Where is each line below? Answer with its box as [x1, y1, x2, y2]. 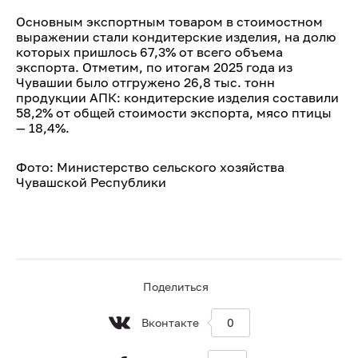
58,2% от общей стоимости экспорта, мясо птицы [16, 105, 332, 121]
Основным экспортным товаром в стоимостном [16, 14, 323, 30]
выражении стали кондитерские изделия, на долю [16, 29, 336, 45]
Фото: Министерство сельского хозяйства [16, 159, 284, 175]
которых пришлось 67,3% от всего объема [16, 44, 283, 60]
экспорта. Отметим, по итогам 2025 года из [16, 59, 292, 75]
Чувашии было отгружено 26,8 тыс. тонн [16, 74, 275, 90]
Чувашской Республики [16, 174, 166, 190]
